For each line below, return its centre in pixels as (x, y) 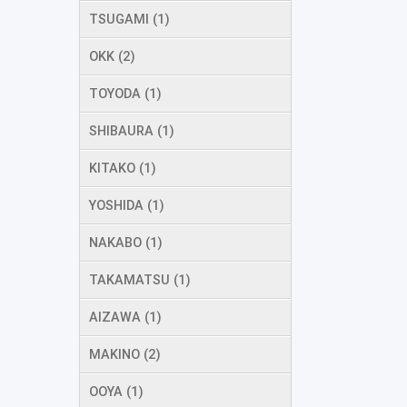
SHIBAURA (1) (132, 130)
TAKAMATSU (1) (140, 279)
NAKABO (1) (126, 242)
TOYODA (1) (125, 93)
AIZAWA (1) (125, 317)
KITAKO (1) (123, 168)
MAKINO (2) (125, 354)
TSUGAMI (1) (129, 19)
